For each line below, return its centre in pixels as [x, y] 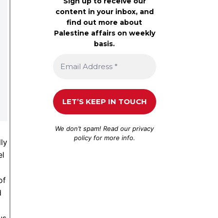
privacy [143, 128]
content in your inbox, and [104, 11]
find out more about [105, 22]
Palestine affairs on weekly [104, 33]
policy [82, 137]
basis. [105, 44]
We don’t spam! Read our [94, 128]
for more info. [113, 137]
